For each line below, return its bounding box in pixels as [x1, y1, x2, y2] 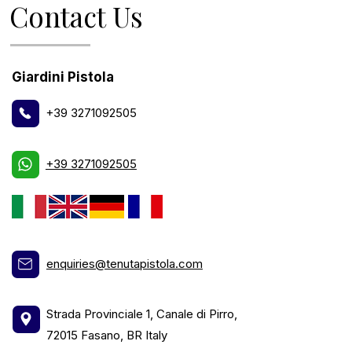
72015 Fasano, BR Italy [46, 327, 167, 343]
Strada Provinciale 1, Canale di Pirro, [46, 306, 237, 321]
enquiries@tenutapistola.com [46, 255, 203, 271]
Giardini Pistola [11, 68, 114, 85]
